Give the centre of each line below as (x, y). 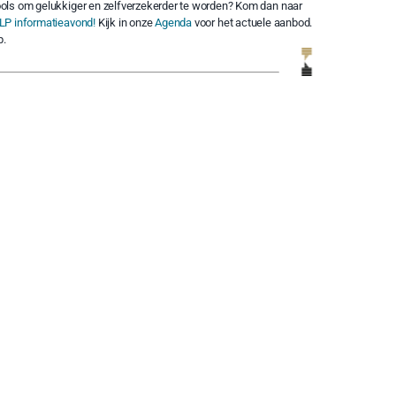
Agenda (174, 22)
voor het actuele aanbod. (252, 22)
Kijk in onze (125, 22)
